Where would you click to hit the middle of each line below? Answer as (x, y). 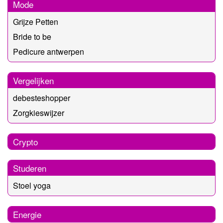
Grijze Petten (36, 21)
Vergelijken (33, 80)
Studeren (30, 168)
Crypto (25, 141)
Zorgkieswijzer (39, 112)
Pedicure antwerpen (49, 51)
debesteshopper (42, 98)
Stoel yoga (32, 185)
